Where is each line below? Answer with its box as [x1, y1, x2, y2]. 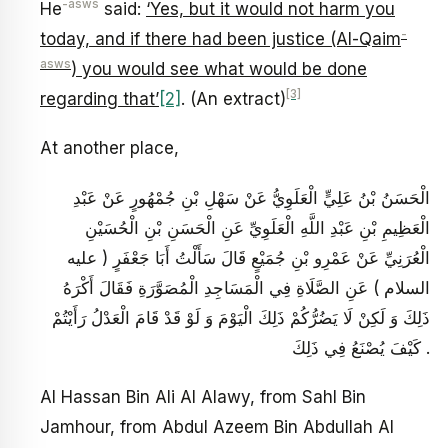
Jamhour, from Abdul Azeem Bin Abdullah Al [40, 417, 394, 438]
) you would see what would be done [71, 58, 367, 79]
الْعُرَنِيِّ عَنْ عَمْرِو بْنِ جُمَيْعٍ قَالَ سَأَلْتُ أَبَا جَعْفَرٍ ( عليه [67, 247, 430, 268]
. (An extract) [181, 88, 286, 109]
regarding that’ [40, 88, 159, 109]
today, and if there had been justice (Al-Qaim [40, 28, 401, 49]
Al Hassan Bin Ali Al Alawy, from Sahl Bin [40, 387, 366, 408]
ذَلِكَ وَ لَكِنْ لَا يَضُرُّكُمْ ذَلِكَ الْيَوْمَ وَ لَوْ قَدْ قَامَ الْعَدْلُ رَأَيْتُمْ [52, 307, 430, 328]
